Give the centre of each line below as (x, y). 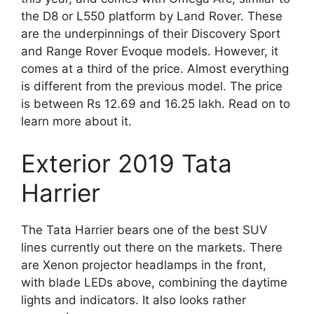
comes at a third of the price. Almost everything (155, 69)
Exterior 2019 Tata (127, 163)
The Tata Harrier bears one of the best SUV (144, 230)
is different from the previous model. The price (152, 87)
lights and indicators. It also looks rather (134, 300)
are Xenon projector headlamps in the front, (144, 265)
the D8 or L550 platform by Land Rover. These (152, 16)
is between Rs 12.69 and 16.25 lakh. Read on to (156, 104)
